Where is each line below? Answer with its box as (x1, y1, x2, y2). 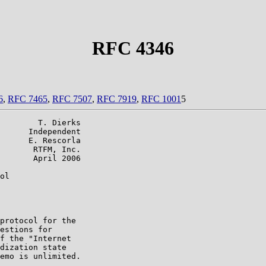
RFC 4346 (92, 37, 174, 59)
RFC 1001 (141, 93, 181, 104)
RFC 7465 (8, 93, 47, 104)
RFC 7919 (97, 93, 137, 104)
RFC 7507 (52, 93, 92, 104)
